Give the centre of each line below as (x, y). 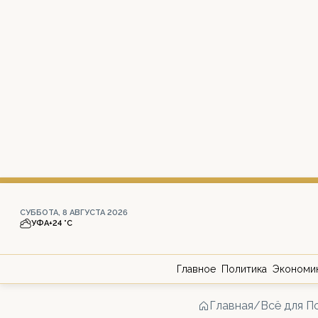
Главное (196, 269)
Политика (244, 269)
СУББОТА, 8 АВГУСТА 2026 (74, 213)
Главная (231, 306)
